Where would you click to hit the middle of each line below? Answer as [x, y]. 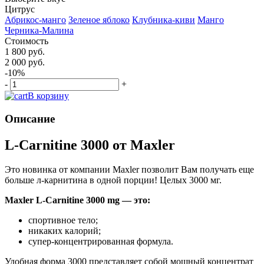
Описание [30, 118]
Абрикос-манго [35, 19]
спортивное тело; [63, 220]
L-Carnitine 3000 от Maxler [90, 145]
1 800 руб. [25, 51]
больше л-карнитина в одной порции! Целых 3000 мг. [113, 180]
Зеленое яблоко [99, 19]
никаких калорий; [65, 231]
